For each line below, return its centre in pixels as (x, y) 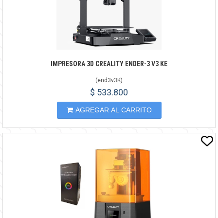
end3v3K (109, 80)
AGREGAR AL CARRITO (113, 110)
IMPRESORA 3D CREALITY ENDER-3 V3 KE (109, 64)
